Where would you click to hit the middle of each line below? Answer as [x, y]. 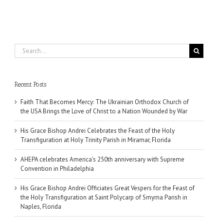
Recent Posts [30, 84]
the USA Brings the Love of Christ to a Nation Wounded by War [104, 111]
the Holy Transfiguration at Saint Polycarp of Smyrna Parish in [104, 198]
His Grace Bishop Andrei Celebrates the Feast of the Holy [98, 131]
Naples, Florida [41, 207]
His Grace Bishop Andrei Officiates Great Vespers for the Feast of [108, 188]
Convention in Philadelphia [57, 169]
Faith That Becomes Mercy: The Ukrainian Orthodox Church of [105, 102]
